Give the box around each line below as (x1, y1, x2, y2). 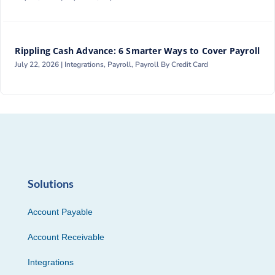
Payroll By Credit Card (135, 59, 209, 69)
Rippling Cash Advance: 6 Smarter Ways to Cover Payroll (15, 45, 260, 56)
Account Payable (27, 206, 93, 217)
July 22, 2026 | (15, 59, 65, 69)
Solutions (27, 176, 74, 190)
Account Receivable (27, 231, 104, 242)
